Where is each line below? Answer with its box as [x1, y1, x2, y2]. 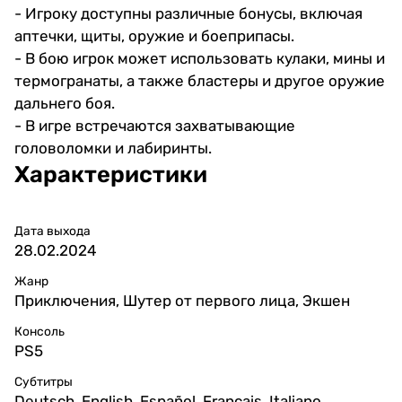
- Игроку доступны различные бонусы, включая [14, 4, 363, 22]
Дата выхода [14, 223, 91, 238]
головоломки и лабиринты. [14, 138, 212, 157]
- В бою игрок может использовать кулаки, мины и [14, 48, 385, 67]
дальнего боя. [14, 93, 115, 112]
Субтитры [14, 373, 73, 389]
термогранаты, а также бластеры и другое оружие [14, 71, 385, 90]
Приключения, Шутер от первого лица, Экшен [14, 291, 350, 310]
